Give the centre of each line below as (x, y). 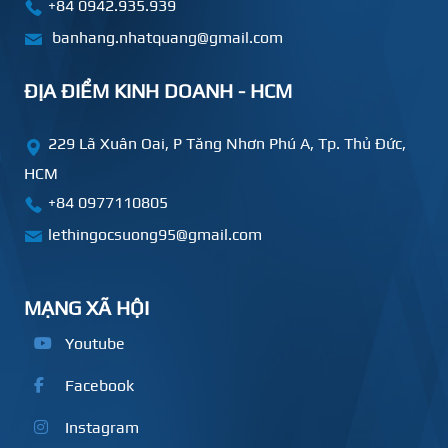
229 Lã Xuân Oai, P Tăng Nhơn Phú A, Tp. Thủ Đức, (227, 144)
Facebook (99, 386)
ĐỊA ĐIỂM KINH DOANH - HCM (158, 91)
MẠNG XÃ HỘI (86, 308)
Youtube (95, 344)
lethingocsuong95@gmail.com (155, 235)
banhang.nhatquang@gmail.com (165, 38)
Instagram (102, 428)
